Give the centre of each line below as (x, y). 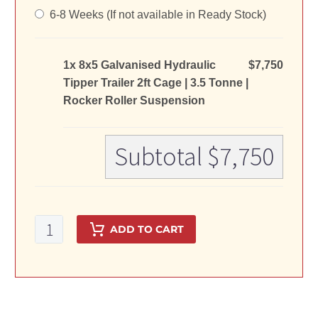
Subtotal (161, 157)
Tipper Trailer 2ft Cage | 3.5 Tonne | (156, 83)
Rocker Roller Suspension (134, 101)
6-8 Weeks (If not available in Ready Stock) (155, 15)
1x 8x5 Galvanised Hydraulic (139, 65)
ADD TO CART (147, 230)
